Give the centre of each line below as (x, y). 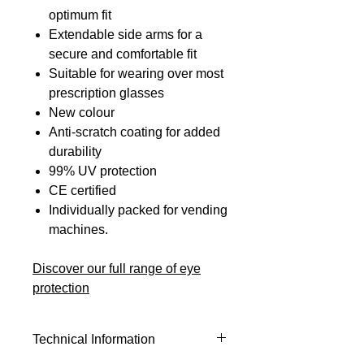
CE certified (82, 191)
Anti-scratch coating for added (134, 132)
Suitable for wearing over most (136, 74)
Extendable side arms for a (126, 35)
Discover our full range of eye (117, 269)
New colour (82, 113)
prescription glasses (106, 93)
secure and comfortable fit (123, 54)
